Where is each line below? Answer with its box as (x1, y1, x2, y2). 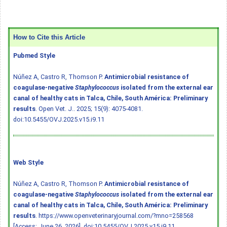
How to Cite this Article (13, 33, 85, 41)
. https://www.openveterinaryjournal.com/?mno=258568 (35, 211, 194, 219)
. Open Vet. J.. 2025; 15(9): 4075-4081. (35, 104, 143, 112)
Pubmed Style (13, 51, 55, 59)
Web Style (13, 158, 44, 166)
